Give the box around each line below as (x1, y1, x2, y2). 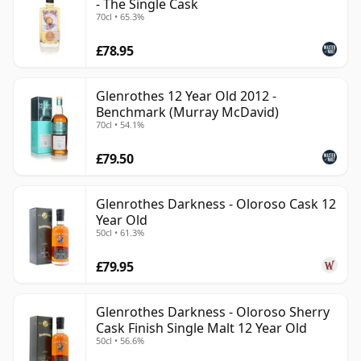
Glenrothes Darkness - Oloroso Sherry (96, 303, 330, 322)
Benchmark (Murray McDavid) (96, 103, 279, 122)
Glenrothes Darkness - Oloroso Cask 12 (96, 195, 336, 214)
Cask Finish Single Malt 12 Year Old (96, 319, 307, 338)
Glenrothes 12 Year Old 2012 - (96, 87, 276, 106)
